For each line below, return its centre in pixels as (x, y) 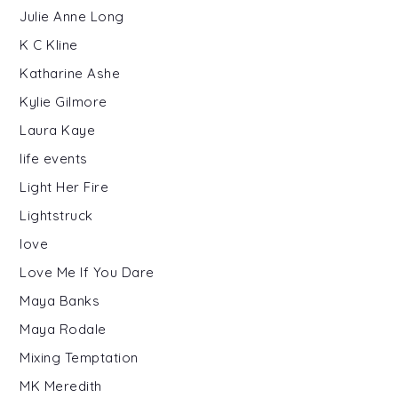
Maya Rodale (63, 329)
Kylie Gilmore (64, 101)
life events (54, 158)
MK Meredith (61, 386)
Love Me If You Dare (87, 272)
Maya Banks (60, 300)
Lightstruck (56, 215)
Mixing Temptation (79, 357)
